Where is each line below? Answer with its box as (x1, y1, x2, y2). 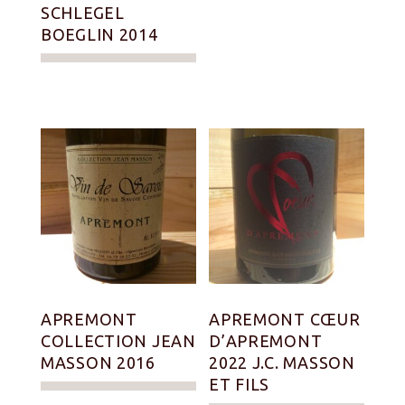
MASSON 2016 (41, 353, 155, 372)
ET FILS (209, 375, 270, 394)
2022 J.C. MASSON (209, 353, 355, 372)
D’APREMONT (209, 332, 323, 351)
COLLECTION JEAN (41, 332, 196, 351)
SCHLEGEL (41, 3, 125, 22)
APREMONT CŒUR (209, 310, 361, 329)
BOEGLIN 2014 (41, 24, 158, 43)
